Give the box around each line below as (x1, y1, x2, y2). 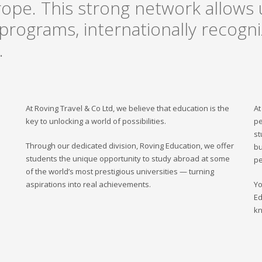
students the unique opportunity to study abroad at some (26, 153, 230, 164)
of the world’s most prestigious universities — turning (26, 166, 214, 177)
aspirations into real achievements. (26, 178, 151, 189)
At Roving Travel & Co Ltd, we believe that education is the (26, 102, 229, 113)
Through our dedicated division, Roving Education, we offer (26, 140, 234, 151)
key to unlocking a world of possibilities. (26, 115, 166, 126)
